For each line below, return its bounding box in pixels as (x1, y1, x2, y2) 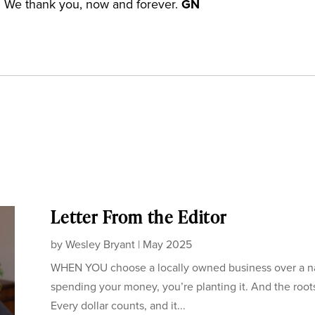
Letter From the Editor (50, 205, 227, 229)
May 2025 (142, 236, 192, 253)
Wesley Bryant (65, 236, 135, 253)
